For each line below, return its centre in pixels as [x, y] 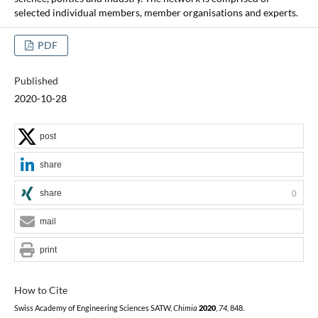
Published [36, 80]
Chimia [185, 308]
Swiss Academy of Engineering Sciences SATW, [93, 308]
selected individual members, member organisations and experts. [156, 12]
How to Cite [40, 290]
